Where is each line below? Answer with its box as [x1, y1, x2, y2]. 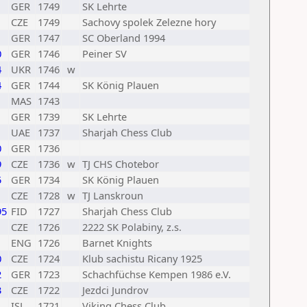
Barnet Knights [82, 236, 152, 249]
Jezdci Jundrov [82, 283, 148, 297]
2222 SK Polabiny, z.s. [82, 220, 182, 234]
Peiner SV [82, 47, 127, 60]
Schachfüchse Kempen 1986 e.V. [82, 267, 231, 281]
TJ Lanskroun [82, 188, 143, 202]
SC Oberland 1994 [82, 31, 165, 45]
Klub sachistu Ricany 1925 [82, 251, 202, 265]
